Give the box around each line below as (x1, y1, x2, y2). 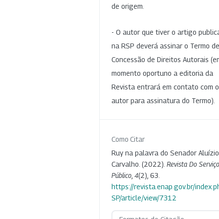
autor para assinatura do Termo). (111, 96, 215, 105)
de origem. (111, 1, 144, 10)
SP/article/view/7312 (111, 194, 176, 202)
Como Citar (111, 135, 145, 144)
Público (111, 171, 131, 180)
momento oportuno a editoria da (111, 69, 213, 78)
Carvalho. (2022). (111, 160, 167, 169)
